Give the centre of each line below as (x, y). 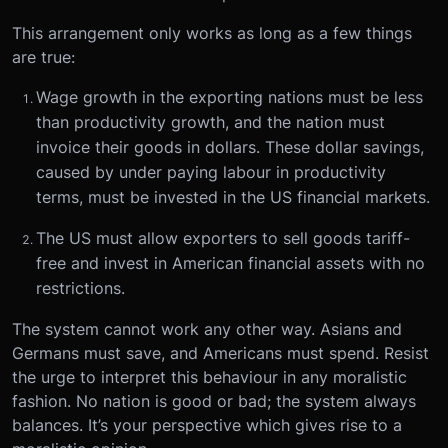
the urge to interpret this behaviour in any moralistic (209, 376)
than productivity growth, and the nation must (210, 121)
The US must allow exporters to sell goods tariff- (223, 237)
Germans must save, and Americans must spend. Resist (220, 352)
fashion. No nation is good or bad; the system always (214, 400)
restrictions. (80, 287)
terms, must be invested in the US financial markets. (233, 196)
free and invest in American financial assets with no (230, 262)
